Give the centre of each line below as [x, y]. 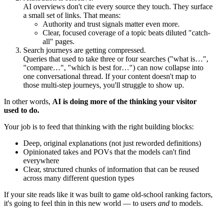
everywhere [41, 161]
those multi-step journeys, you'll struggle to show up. [104, 85]
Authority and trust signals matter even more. [111, 24]
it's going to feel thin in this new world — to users [81, 203]
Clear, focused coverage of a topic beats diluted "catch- [126, 33]
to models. [186, 203]
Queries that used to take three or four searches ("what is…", [116, 59]
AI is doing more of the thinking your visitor [124, 102]
